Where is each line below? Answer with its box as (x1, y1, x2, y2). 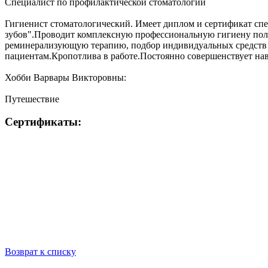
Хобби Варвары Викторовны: (5, 72, 126, 83)
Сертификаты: (5, 115, 81, 129)
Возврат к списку (5, 246, 76, 257)
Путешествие (5, 93, 59, 104)
